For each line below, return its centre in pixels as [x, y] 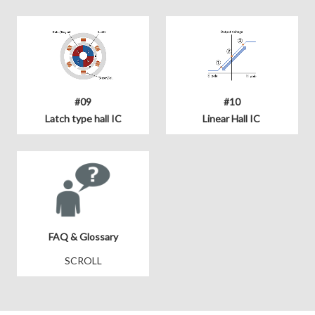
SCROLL [83, 261]
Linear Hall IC [232, 118]
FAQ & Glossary [83, 237]
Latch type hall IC [83, 118]
